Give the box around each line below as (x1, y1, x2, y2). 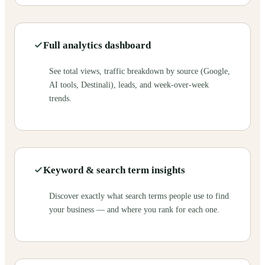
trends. (49, 94, 72, 104)
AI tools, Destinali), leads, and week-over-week (49, 80, 209, 90)
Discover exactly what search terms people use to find (49, 192, 229, 201)
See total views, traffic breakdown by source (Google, (49, 67, 230, 76)
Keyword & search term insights (43, 164, 185, 176)
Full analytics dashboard (43, 40, 151, 51)
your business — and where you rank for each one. (49, 205, 219, 215)
